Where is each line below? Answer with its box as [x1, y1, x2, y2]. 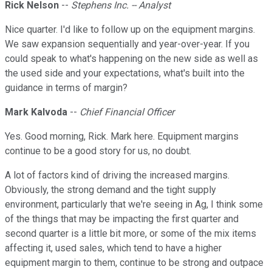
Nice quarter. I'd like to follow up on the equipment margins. [5, 24, 255, 36]
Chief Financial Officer [80, 106, 174, 118]
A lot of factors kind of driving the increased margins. [5, 169, 229, 182]
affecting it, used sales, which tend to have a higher [5, 242, 222, 254]
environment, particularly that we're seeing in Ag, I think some [5, 199, 263, 211]
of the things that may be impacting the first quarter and [5, 213, 239, 225]
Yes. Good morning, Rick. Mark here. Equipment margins [5, 131, 239, 143]
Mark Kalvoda [5, 106, 67, 118]
